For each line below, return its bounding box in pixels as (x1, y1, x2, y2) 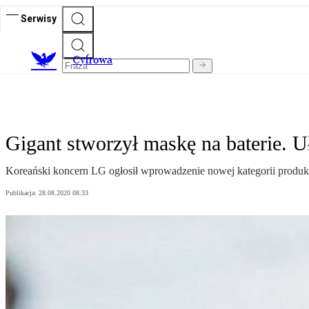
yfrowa (80, 53, 112, 67)
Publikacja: (6, 189, 39, 197)
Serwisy (21, 12, 57, 24)
